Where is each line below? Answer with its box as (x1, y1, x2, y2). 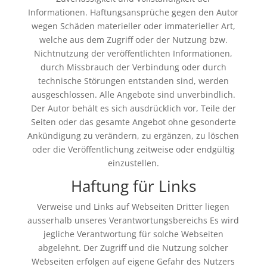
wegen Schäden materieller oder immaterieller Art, (31, 20, 235, 32)
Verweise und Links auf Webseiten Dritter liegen (37, 201, 230, 212)
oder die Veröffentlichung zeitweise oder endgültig (32, 144, 235, 155)
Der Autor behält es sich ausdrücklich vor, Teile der (30, 103, 236, 114)
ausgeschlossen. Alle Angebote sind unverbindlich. (31, 89, 235, 100)
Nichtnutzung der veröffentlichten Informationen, (34, 48, 233, 59)
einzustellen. (107, 157, 159, 169)
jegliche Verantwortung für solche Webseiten (43, 228, 223, 240)
